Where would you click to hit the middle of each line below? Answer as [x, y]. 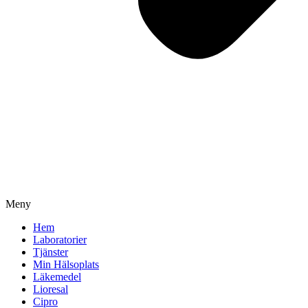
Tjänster [51, 252]
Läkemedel [57, 277]
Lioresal [51, 289]
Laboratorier [60, 240]
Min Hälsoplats [66, 264]
